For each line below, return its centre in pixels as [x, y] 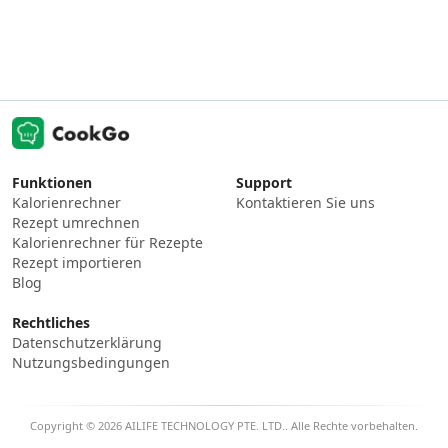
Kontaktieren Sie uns [305, 202]
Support [264, 182]
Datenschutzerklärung [87, 342]
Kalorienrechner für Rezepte [107, 242]
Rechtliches [51, 322]
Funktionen [52, 182]
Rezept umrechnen [76, 222]
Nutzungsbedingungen [91, 362]
